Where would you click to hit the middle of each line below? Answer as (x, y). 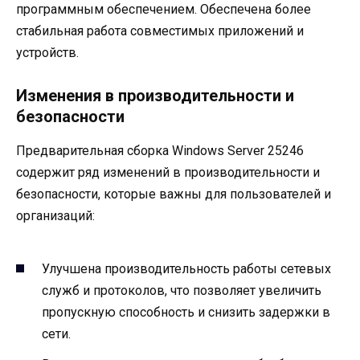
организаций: (55, 216)
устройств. (47, 53)
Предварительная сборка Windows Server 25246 (160, 151)
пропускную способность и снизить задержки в (186, 312)
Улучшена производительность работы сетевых (186, 268)
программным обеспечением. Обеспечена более (164, 10)
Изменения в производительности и (155, 96)
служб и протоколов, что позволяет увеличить (182, 290)
